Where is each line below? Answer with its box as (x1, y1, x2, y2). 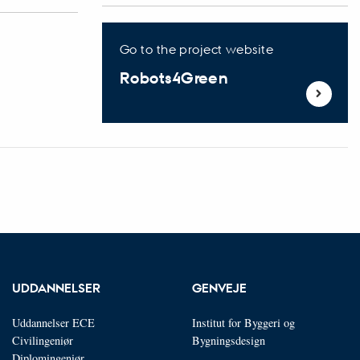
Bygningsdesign (192, 332, 265, 348)
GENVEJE (192, 279, 247, 296)
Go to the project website (120, 40, 273, 57)
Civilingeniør (12, 332, 73, 348)
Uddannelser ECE (12, 314, 95, 330)
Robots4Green (120, 67, 228, 88)
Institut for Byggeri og (192, 314, 295, 330)
